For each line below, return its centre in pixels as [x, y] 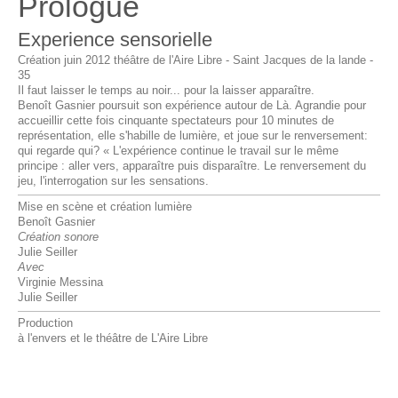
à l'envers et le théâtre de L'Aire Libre [113, 339]
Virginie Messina [60, 283]
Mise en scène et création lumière [105, 207]
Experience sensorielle [115, 40]
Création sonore [58, 238]
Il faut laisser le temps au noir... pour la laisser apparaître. [166, 91]
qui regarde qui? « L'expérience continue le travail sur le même [178, 151]
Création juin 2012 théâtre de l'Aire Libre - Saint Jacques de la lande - [195, 61]
